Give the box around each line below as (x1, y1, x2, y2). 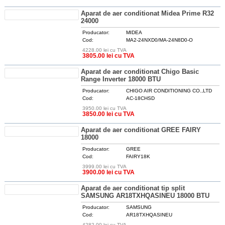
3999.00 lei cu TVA (82, 164, 127, 169)
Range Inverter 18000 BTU (81, 75, 161, 83)
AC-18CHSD (126, 95, 155, 101)
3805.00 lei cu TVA (82, 53, 135, 59)
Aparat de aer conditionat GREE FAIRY (81, 126, 201, 134)
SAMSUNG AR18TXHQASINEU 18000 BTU (81, 192, 210, 199)
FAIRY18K (126, 153, 151, 159)
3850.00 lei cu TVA (82, 111, 135, 117)
